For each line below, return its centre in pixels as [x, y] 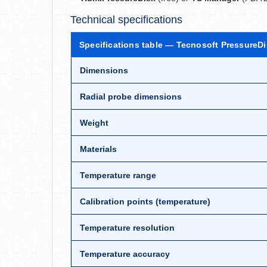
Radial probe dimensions [131, 97]
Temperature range [118, 175]
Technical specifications [126, 20]
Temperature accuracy [125, 254]
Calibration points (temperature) [145, 201]
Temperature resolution [127, 228]
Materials [98, 149]
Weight [94, 123]
